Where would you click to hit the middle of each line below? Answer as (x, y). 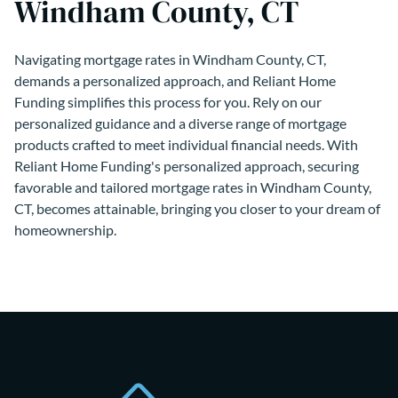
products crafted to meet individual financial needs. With (186, 144)
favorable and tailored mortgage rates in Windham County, (193, 187)
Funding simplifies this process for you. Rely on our (168, 101)
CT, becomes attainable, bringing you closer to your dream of (197, 208)
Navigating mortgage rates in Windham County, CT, (170, 59)
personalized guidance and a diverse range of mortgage (180, 123)
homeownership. (65, 229)
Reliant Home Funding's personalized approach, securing (187, 165)
